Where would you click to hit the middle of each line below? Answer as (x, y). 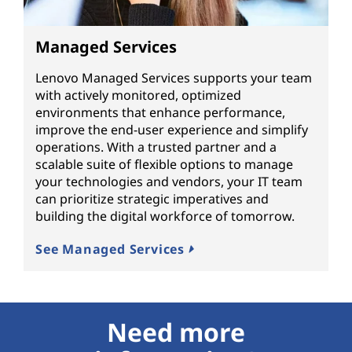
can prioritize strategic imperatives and (152, 198)
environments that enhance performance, (160, 112)
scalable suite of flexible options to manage (164, 164)
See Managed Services (112, 249)
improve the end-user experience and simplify (172, 129)
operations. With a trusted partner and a (156, 147)
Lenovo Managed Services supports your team (174, 77)
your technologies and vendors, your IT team (169, 181)
